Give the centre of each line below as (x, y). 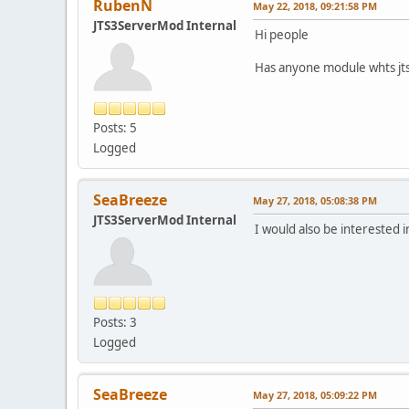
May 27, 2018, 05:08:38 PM (315, 200)
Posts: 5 (115, 127)
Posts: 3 (115, 322)
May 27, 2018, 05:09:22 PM (315, 394)
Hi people (282, 34)
